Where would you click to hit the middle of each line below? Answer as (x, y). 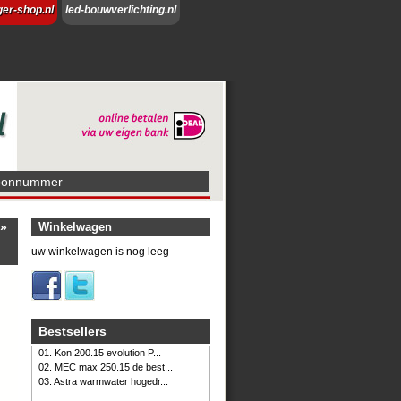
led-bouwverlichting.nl (121, 10)
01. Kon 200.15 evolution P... (100, 353)
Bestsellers (73, 331)
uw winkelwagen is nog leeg (100, 252)
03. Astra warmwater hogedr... (103, 381)
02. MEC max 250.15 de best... (106, 367)
